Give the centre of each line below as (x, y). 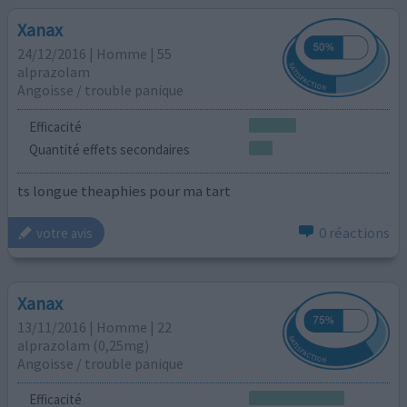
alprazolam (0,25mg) (84, 345)
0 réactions (354, 233)
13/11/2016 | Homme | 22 (95, 327)
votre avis (65, 233)
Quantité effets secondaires (109, 150)
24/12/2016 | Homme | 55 (95, 54)
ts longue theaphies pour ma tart (124, 190)
